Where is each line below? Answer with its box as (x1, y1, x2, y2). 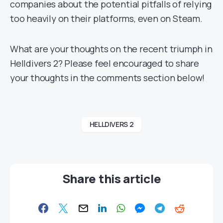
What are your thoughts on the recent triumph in (10, 43, 213, 55)
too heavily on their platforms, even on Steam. (10, 12, 203, 24)
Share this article (62, 170, 161, 187)
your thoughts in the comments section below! (10, 72, 205, 84)
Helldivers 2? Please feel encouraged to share (10, 57, 199, 69)
